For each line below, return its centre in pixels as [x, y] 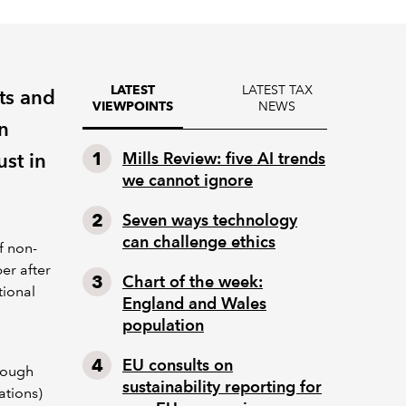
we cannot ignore [188, 180]
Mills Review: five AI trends [224, 158]
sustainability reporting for [222, 387]
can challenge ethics [199, 242]
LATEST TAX [277, 90]
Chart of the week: [193, 281]
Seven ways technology [210, 220]
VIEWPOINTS [133, 106]
